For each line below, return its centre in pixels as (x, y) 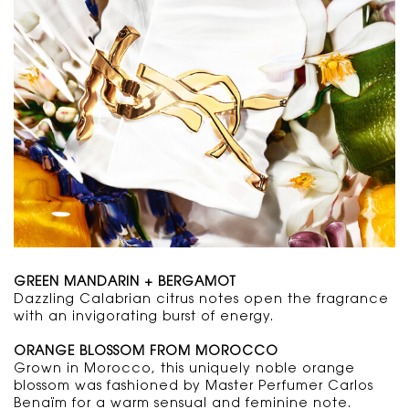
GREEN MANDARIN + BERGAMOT (125, 283)
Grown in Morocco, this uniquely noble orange (184, 370)
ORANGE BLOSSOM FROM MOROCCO (146, 353)
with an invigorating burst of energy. (144, 318)
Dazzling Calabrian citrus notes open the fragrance (201, 301)
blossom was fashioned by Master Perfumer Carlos (194, 388)
